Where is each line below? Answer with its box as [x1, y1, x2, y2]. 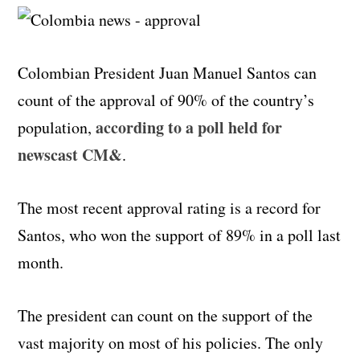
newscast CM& [18, 142, 123, 166]
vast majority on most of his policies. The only [18, 331, 324, 354]
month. [18, 251, 64, 273]
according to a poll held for [96, 115, 283, 139]
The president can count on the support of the [18, 304, 313, 326]
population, [18, 116, 96, 138]
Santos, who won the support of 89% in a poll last [18, 223, 342, 246]
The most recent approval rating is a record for [18, 196, 321, 219]
